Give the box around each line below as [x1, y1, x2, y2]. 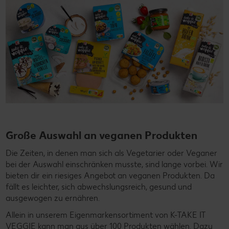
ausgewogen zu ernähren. [6, 193, 100, 203]
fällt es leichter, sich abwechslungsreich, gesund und [6, 182, 192, 192]
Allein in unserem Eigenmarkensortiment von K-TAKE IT [6, 210, 206, 220]
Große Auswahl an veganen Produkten [6, 129, 197, 142]
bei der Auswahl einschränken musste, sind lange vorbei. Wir [6, 159, 223, 169]
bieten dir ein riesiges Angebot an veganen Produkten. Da [6, 171, 215, 180]
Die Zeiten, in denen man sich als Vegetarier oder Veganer [6, 148, 217, 158]
